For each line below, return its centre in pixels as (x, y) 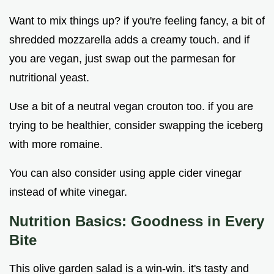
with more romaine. (56, 145)
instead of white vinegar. (68, 192)
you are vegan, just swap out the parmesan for (122, 59)
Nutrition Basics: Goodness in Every (137, 221)
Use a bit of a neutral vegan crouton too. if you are (131, 107)
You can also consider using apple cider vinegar (125, 173)
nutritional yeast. (49, 78)
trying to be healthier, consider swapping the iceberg (136, 126)
